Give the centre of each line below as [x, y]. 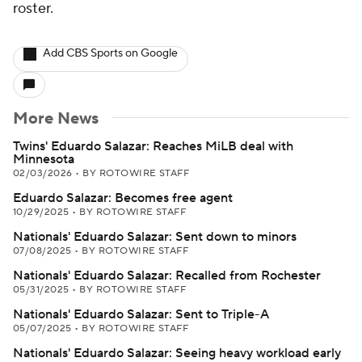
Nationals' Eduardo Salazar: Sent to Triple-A [141, 314]
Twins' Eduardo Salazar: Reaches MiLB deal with [153, 146]
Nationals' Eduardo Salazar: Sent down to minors [155, 237]
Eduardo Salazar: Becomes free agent [123, 198]
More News [56, 119]
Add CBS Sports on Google [110, 53]
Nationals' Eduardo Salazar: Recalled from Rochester [167, 276]
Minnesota [44, 159]
